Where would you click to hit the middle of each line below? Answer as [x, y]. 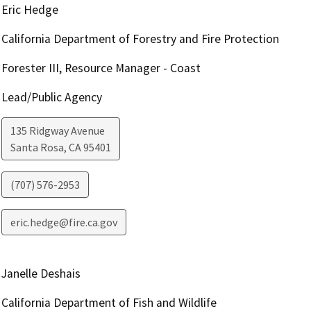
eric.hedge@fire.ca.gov [64, 222]
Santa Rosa [37, 148]
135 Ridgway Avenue [57, 131]
